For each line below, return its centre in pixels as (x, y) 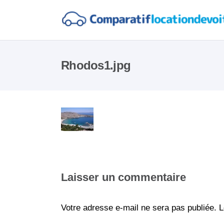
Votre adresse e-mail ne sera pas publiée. (139, 207)
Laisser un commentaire (123, 177)
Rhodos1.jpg (96, 65)
